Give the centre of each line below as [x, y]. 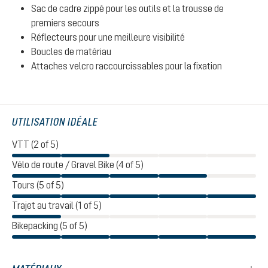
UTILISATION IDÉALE [55, 122]
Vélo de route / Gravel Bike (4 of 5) [78, 165]
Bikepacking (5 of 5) [50, 226]
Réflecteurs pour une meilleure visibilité [108, 37]
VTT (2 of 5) [35, 144]
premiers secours [65, 23]
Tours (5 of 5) [38, 185]
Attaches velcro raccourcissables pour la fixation [127, 66]
